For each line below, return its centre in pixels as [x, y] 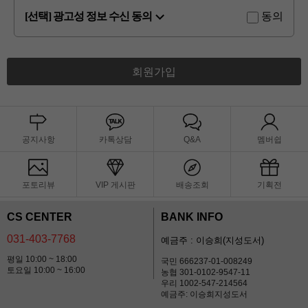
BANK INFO [192, 217]
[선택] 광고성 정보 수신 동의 [88, 16]
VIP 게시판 [115, 185]
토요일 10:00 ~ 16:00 [46, 271]
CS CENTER [40, 217]
